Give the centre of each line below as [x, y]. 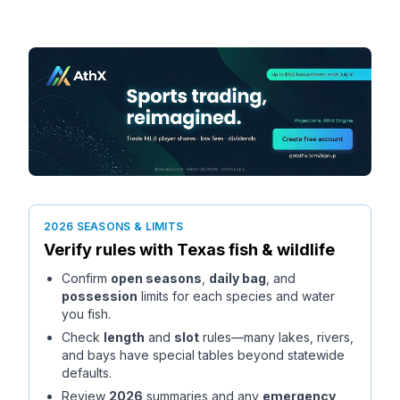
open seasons [156, 278]
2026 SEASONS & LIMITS [114, 226]
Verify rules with [110, 250]
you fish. [86, 314]
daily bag [237, 278]
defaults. [87, 373]
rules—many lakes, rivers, [276, 337]
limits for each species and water [236, 296]
